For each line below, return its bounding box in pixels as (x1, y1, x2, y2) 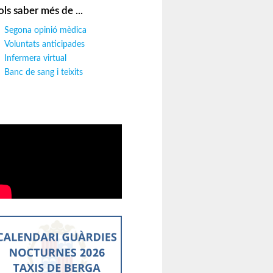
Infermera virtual (4, 54, 66, 63)
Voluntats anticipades (4, 40, 85, 49)
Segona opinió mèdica (4, 26, 87, 35)
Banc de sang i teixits (4, 68, 83, 77)
